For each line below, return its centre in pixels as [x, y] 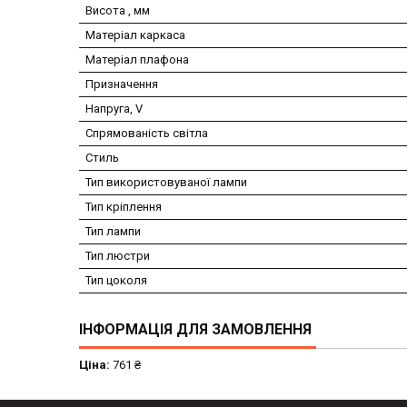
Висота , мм [118, 11]
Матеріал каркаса [135, 35]
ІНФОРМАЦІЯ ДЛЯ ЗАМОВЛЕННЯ [195, 330]
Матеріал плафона [137, 60]
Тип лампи [113, 232]
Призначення [122, 84]
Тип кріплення [124, 207]
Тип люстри [118, 256]
